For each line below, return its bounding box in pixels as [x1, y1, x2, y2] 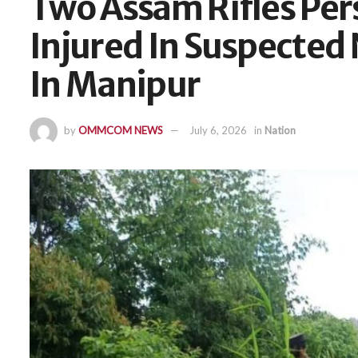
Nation [265, 123, 296, 137]
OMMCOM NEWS [78, 123, 163, 137]
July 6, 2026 [189, 123, 247, 137]
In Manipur [30, 64, 201, 106]
